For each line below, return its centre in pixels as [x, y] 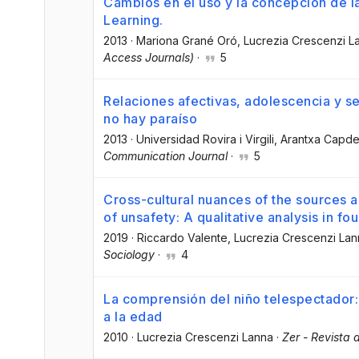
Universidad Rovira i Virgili [205, 139]
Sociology [129, 255]
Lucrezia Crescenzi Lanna [205, 337]
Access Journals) [149, 58]
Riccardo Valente [182, 238]
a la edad [133, 316]
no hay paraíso [150, 119]
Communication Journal [165, 156]
